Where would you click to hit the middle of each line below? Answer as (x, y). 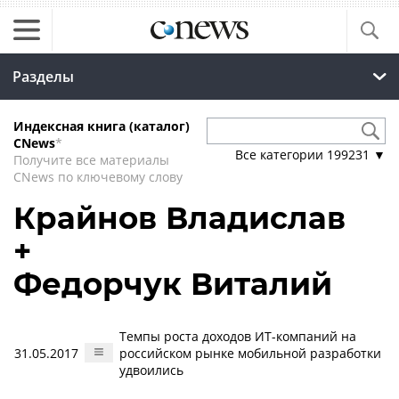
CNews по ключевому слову (98, 177)
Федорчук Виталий (173, 284)
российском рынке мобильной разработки (250, 353)
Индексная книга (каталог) (102, 126)
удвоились (151, 370)
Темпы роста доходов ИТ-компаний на (238, 336)
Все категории (281, 155)
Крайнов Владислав (179, 218)
